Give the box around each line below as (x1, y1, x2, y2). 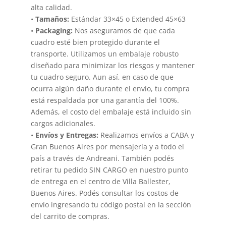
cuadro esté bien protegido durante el (30, 37, 160, 47)
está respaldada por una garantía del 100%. (30, 95, 179, 105)
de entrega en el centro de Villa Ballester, (30, 177, 171, 187)
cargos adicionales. (30, 119, 95, 129)
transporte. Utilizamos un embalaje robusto (30, 49, 179, 59)
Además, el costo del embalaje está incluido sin (30, 107, 191, 117)
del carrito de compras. (30, 211, 109, 221)
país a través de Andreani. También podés (30, 153, 174, 163)
